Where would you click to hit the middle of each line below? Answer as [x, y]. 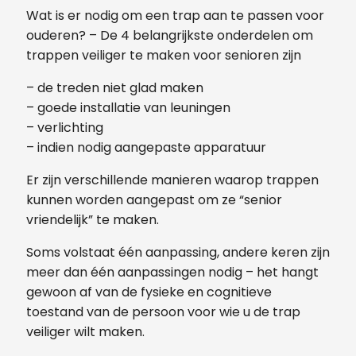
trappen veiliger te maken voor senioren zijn [164, 55]
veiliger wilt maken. [85, 331]
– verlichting [65, 127]
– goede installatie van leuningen [128, 107]
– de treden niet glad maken [115, 87]
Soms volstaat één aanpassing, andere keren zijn [178, 252]
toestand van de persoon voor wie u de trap [163, 311]
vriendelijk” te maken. [93, 219]
